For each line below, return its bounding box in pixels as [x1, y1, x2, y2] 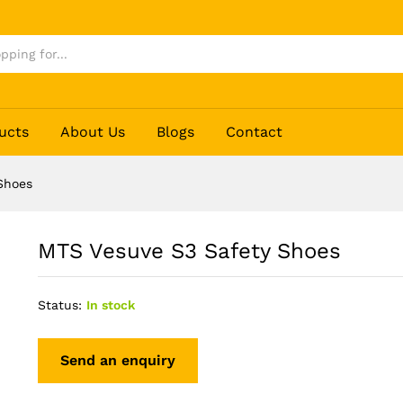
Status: [37, 298, 82, 313]
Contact [226, 123, 283, 141]
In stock [85, 298, 135, 313]
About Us [60, 123, 126, 141]
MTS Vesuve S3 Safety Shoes [37, 238, 341, 264]
